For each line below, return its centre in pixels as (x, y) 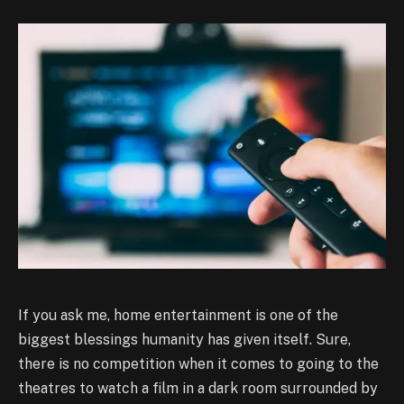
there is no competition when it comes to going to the (198, 363)
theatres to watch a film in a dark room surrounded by (198, 388)
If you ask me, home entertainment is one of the (178, 315)
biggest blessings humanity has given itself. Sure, (184, 339)
